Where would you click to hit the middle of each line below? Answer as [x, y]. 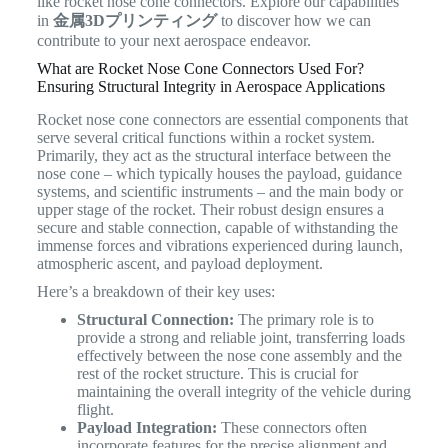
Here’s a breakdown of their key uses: [155, 291]
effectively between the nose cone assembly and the [239, 355]
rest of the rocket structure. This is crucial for [217, 373]
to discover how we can [293, 20]
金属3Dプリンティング [134, 20]
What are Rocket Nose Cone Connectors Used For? [200, 68]
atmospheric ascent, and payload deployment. [179, 263]
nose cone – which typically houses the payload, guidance [219, 173]
